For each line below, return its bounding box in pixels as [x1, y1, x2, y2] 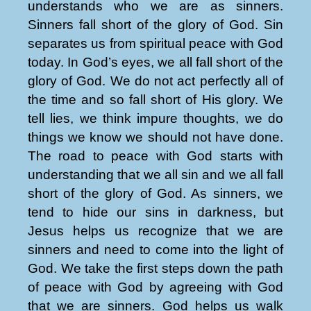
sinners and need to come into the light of [28, 242, 283, 257]
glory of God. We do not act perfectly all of [28, 73, 283, 88]
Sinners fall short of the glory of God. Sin [28, 17, 283, 32]
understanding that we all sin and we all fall [28, 167, 283, 182]
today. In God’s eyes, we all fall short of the [28, 54, 283, 69]
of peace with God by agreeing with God [28, 279, 283, 294]
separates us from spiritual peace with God [28, 35, 283, 51]
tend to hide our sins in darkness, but [28, 204, 283, 219]
